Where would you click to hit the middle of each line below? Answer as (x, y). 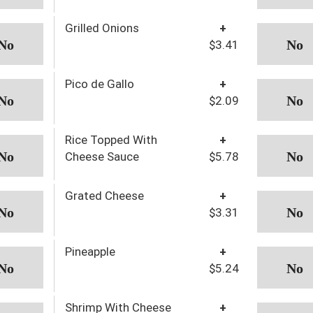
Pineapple (90, 251)
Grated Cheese (104, 195)
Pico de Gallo (99, 83)
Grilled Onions (102, 28)
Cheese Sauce (102, 156)
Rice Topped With (111, 139)
